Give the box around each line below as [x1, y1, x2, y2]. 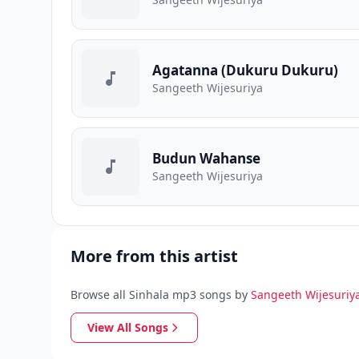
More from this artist [71, 245, 238, 267]
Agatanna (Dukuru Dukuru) [152, 61, 338, 79]
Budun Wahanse [152, 149, 260, 167]
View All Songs [87, 320, 168, 335]
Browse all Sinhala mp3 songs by [71, 287, 248, 302]
